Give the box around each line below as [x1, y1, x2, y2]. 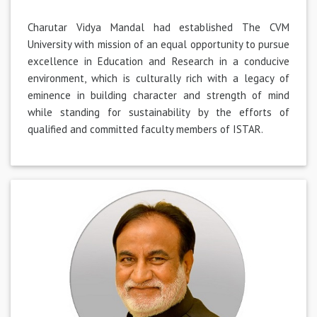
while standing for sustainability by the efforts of [28, 105, 289, 119]
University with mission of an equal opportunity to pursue [28, 37, 289, 51]
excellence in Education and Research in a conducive [28, 54, 289, 68]
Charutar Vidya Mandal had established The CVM [28, 20, 289, 34]
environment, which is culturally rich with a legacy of [28, 71, 289, 85]
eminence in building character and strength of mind [28, 88, 289, 102]
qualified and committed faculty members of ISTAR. [28, 122, 263, 136]
